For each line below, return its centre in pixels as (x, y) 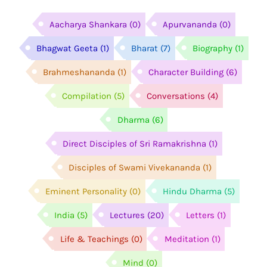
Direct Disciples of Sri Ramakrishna (135, 143)
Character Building (186, 72)
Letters (201, 215)
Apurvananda (190, 24)
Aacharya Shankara (89, 24)
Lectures (128, 215)
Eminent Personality (86, 191)
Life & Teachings (94, 239)
